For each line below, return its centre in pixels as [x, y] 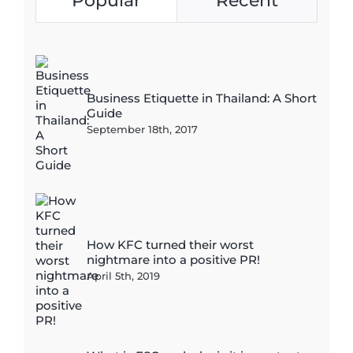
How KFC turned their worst [170, 244]
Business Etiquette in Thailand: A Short [202, 98]
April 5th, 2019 [123, 275]
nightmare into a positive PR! [173, 259]
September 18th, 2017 [142, 129]
